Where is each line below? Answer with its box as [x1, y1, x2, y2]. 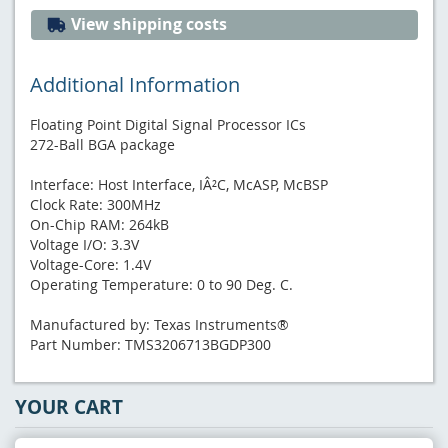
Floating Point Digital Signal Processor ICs [30, 114, 306, 134]
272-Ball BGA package [30, 134, 175, 154]
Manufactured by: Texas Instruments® [30, 314, 289, 334]
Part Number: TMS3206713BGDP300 [30, 334, 271, 354]
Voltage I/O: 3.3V [30, 234, 139, 254]
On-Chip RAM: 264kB [30, 214, 169, 234]
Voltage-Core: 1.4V [30, 254, 151, 274]
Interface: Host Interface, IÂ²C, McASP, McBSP [30, 174, 328, 194]
